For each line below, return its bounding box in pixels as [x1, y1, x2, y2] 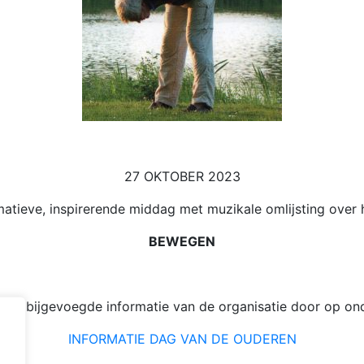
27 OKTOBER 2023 [123, 168, 240, 184]
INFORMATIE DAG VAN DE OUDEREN [67, 331, 297, 347]
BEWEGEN [149, 233, 215, 249]
